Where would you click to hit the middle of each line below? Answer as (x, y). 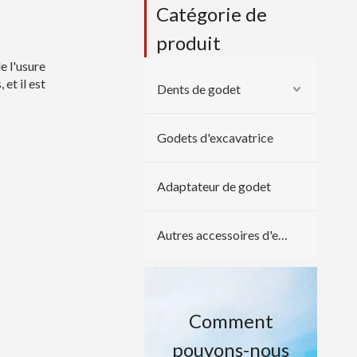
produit (188, 43)
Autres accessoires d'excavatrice (283, 235)
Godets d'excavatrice (215, 137)
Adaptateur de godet (214, 186)
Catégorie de (212, 14)
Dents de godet (199, 89)
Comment (231, 321)
